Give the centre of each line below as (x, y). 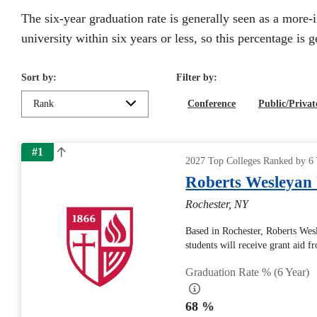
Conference (212, 104)
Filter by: (197, 77)
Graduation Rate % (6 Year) (248, 272)
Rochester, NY (217, 204)
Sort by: (39, 77)
